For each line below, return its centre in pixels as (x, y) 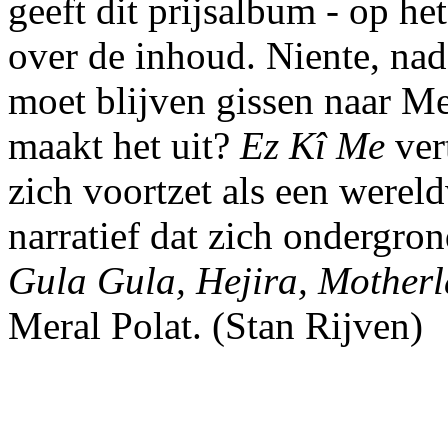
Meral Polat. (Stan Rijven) (215, 325)
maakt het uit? (124, 145)
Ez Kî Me (312, 145)
